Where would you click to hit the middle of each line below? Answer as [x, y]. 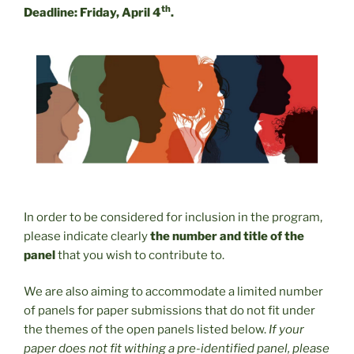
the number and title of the [227, 236]
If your [286, 330]
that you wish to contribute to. [140, 255]
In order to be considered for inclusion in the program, [173, 217]
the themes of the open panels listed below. [146, 330]
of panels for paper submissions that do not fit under [169, 311]
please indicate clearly [87, 236]
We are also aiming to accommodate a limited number [173, 292]
